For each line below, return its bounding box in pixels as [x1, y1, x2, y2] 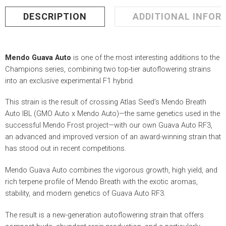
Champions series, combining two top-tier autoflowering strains [5, 65, 211, 74]
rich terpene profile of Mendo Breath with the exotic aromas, [5, 178, 198, 187]
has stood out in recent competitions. [5, 144, 126, 153]
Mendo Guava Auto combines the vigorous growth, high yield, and [5, 166, 217, 175]
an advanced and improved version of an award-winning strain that [5, 133, 221, 142]
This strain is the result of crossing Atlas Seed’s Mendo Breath [5, 98, 206, 107]
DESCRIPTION [23, 11, 87, 22]
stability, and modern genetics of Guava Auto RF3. [5, 189, 165, 198]
